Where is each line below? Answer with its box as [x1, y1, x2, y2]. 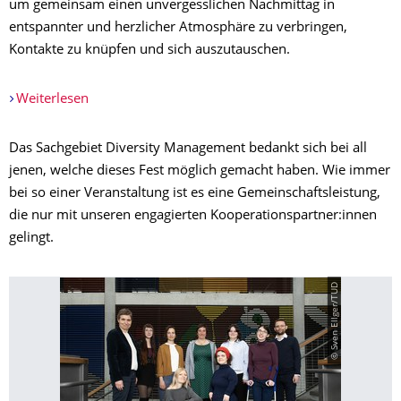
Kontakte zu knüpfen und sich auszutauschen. [9, 44, 290, 57]
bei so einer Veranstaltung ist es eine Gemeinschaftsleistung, [9, 187, 380, 200]
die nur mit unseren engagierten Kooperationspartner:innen [9, 209, 377, 223]
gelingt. [9, 232, 54, 245]
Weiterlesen [15, 93, 89, 107]
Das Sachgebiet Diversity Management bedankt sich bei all [9, 142, 367, 156]
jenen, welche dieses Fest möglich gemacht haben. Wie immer [9, 165, 390, 178]
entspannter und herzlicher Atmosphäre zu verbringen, [9, 21, 347, 35]
